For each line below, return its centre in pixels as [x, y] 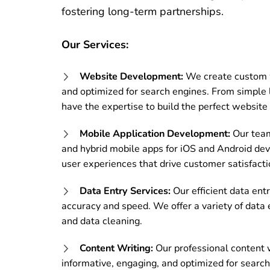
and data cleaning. [102, 221]
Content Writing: [116, 248]
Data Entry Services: [125, 191]
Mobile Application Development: [155, 133]
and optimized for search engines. [135, 91]
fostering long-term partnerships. [143, 11]
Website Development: [131, 76]
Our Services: [95, 44]
